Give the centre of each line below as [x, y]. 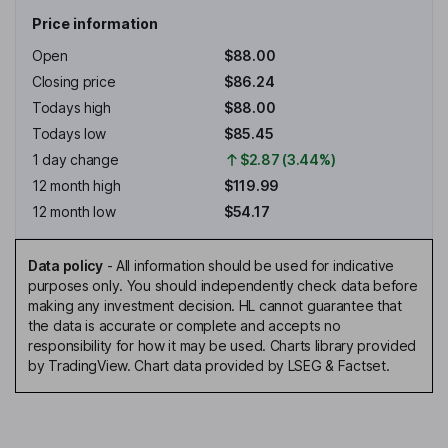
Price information [95, 24]
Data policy [65, 266]
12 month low [74, 212]
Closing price [74, 82]
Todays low [69, 134]
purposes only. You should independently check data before [223, 286]
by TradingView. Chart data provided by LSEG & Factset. [209, 366]
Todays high [71, 108]
